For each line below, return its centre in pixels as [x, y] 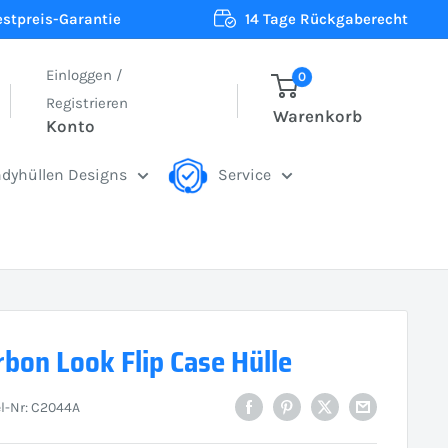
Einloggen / [84, 74]
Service [245, 174]
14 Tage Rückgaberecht [326, 19]
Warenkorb [317, 116]
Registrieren [87, 102]
